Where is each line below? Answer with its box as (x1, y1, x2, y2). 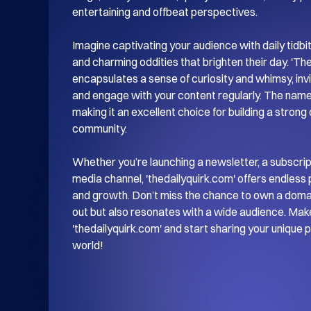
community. (72, 121, 127, 136)
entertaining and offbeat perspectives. (72, 5, 258, 19)
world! (72, 238, 103, 253)
